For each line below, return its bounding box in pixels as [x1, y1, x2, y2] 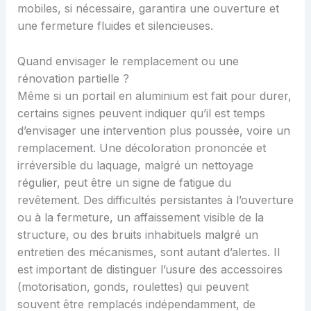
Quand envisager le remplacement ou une [17, 54, 239, 69]
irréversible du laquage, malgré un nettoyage [17, 158, 253, 173]
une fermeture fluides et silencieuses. [17, 19, 213, 33]
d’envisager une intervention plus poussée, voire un [17, 124, 290, 138]
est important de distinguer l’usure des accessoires [17, 262, 283, 277]
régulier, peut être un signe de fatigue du [17, 176, 231, 190]
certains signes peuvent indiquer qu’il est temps [17, 106, 265, 121]
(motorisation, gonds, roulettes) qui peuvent [17, 280, 249, 294]
